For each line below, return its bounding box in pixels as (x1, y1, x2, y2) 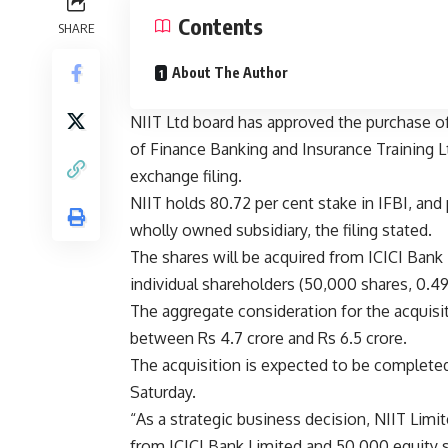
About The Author (172, 64, 288, 82)
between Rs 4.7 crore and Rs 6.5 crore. (130, 328, 407, 349)
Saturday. (130, 382, 196, 403)
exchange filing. (130, 166, 242, 187)
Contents (178, 12, 263, 41)
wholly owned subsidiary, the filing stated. (130, 220, 432, 241)
